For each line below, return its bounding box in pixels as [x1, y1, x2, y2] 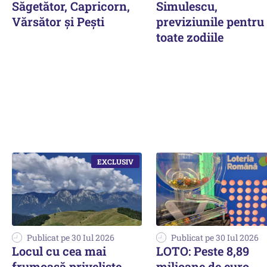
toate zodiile [156, 29, 223, 45]
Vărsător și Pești [12, 14, 104, 29]
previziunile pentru [156, 14, 264, 29]
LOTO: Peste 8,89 [156, 243, 249, 259]
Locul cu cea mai [12, 243, 106, 259]
